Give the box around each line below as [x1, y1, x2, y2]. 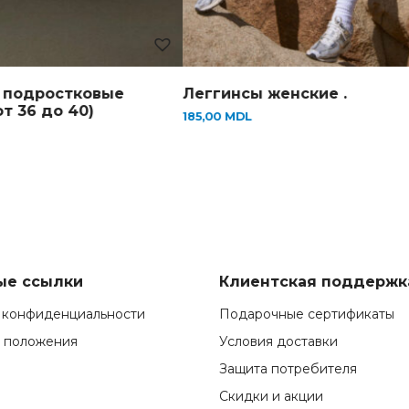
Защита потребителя [219, 360, 357, 377]
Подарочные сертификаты [219, 305, 394, 322]
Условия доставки [219, 332, 338, 350]
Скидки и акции [219, 387, 323, 404]
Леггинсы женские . [127, 85, 291, 103]
